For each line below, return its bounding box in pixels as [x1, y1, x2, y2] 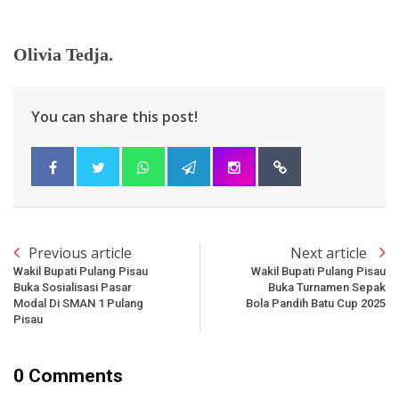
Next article [290, 242, 370, 263]
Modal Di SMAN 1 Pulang [13, 296, 143, 310]
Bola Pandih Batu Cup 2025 [246, 296, 386, 310]
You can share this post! [31, 106, 198, 126]
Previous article [28, 242, 132, 263]
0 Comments [13, 364, 123, 387]
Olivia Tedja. [13, 44, 113, 64]
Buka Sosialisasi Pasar [13, 280, 132, 294]
